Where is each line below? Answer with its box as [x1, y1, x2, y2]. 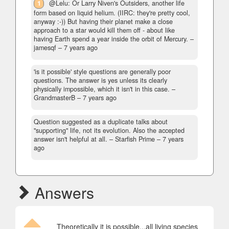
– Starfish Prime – [107, 134, 163, 144]
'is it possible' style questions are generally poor [34, 67, 171, 77]
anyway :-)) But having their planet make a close [34, 17, 173, 27]
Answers [31, 181, 94, 204]
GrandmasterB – [34, 93, 83, 103]
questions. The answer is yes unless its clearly [34, 76, 167, 85]
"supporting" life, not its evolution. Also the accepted [34, 126, 185, 135]
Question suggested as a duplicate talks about [34, 117, 168, 127]
